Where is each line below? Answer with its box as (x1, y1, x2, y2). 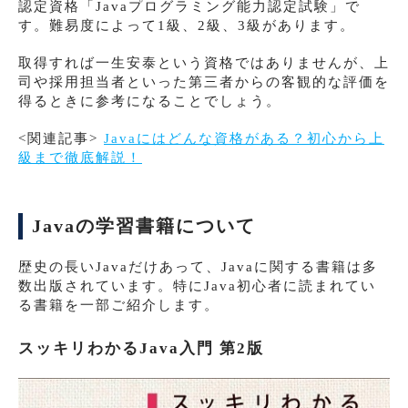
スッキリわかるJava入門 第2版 (18, 339, 264, 357)
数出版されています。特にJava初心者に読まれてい (18, 278, 376, 293)
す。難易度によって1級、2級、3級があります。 (18, 17, 355, 33)
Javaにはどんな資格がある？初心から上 (104, 130, 384, 146)
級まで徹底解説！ (18, 149, 142, 165)
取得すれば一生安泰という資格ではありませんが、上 (18, 55, 390, 70)
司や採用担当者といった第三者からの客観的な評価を (18, 74, 390, 89)
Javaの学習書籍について (32, 216, 256, 236)
